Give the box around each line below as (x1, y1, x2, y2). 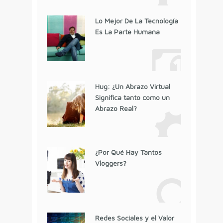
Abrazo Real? (95, 104, 137, 112)
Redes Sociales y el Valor (95, 213, 174, 222)
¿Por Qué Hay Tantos (95, 147, 162, 156)
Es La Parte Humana (95, 27, 160, 36)
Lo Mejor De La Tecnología (95, 16, 178, 25)
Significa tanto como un (95, 93, 170, 102)
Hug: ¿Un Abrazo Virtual (95, 82, 170, 91)
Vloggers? (95, 158, 126, 167)
